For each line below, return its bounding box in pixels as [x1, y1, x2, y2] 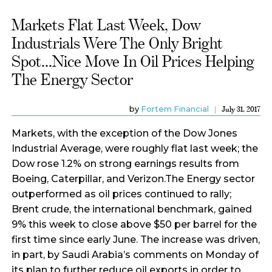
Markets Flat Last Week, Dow [11, 15, 201, 34]
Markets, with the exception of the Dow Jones [11, 127, 237, 139]
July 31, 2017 [222, 105, 261, 114]
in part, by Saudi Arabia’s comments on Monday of [11, 249, 259, 260]
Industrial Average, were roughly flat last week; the [11, 143, 258, 154]
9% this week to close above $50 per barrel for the [11, 219, 257, 230]
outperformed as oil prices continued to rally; [11, 188, 231, 200]
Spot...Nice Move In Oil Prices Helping [11, 52, 254, 70]
